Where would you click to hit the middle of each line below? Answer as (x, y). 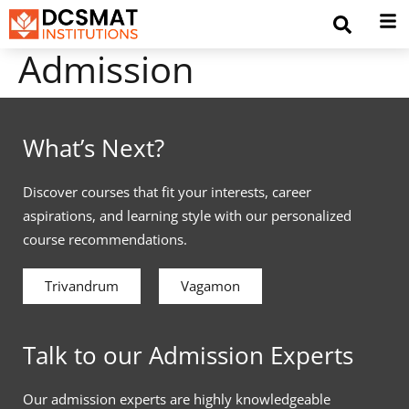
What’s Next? (94, 147)
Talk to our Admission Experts (188, 356)
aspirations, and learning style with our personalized (187, 215)
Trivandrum (82, 286)
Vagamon (210, 286)
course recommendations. (105, 239)
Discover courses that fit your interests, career (167, 191)
